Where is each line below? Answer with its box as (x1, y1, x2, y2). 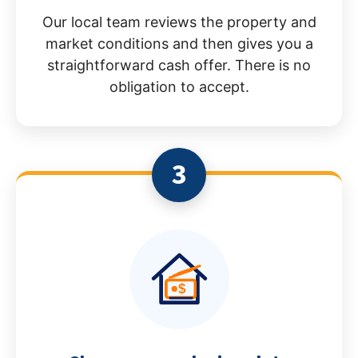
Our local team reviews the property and (42, 13, 316, 30)
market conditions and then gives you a (45, 34, 313, 52)
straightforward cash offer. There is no (47, 56, 311, 74)
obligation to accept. (109, 78, 249, 95)
